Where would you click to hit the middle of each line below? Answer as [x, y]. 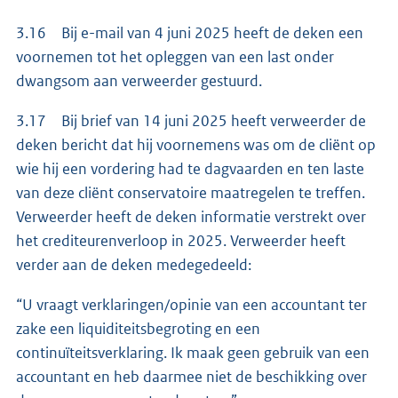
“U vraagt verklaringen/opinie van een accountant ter [191, 305]
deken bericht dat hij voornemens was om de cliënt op [196, 145]
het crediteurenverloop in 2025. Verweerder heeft [181, 241]
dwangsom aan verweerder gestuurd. [139, 81]
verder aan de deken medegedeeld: [134, 265]
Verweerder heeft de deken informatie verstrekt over [191, 217]
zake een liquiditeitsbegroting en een [138, 329]
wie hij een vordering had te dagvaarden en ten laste [190, 169]
